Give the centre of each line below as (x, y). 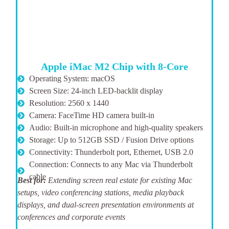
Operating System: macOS (72, 79)
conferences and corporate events (72, 217)
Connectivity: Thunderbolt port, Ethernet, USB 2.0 (111, 152)
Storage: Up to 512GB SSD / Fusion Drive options (111, 140)
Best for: (32, 180)
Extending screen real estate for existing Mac (119, 180)
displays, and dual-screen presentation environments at (106, 205)
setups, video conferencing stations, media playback (101, 193)
